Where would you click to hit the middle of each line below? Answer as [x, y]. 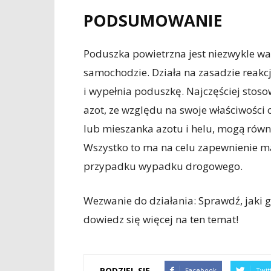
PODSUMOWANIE [153, 20]
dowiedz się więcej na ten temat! [161, 219]
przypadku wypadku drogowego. [163, 166]
